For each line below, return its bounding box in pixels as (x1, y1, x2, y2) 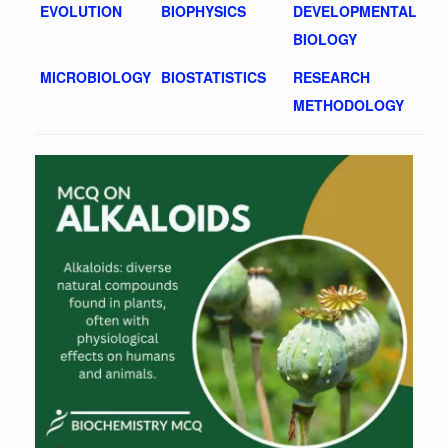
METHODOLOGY (293, 95, 404, 115)
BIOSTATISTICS (161, 67, 266, 87)
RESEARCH (293, 67, 370, 87)
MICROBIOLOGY (40, 67, 151, 87)
